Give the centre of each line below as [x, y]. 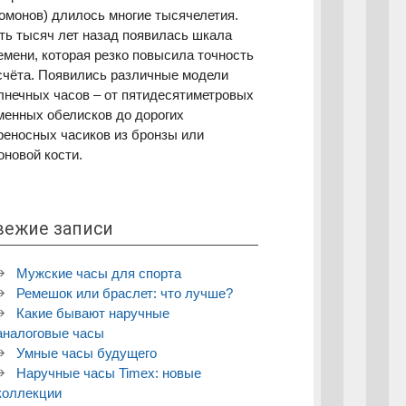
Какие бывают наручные [92, 313]
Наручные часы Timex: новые [108, 372]
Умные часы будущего [86, 353]
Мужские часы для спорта [98, 273]
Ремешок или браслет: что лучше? [124, 293]
